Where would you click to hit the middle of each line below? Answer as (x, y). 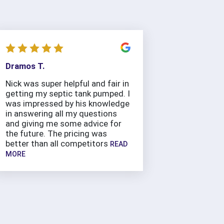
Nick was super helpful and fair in (67, 84)
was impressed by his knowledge (67, 104)
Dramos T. (25, 66)
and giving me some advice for (63, 124)
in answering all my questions (61, 114)
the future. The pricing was (56, 134)
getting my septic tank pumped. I (68, 94)
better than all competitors (57, 144)
